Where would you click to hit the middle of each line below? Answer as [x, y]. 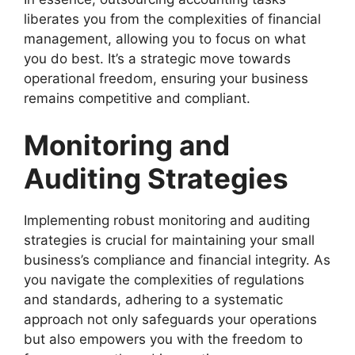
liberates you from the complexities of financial [172, 19]
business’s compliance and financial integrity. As [177, 260]
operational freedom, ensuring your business [166, 78]
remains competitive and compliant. [137, 98]
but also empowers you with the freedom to [163, 340]
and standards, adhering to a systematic [153, 300]
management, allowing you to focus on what [165, 38]
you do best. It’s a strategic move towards [157, 58]
